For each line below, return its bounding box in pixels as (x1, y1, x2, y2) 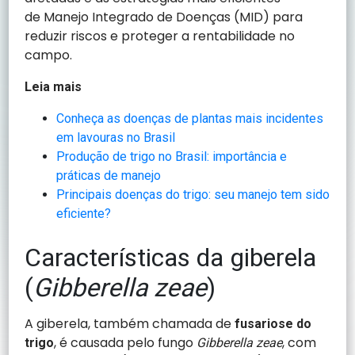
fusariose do (235, 315, 312, 331)
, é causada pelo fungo (54, 333, 197, 352)
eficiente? (56, 205, 112, 221)
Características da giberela (25, 242, 317, 273)
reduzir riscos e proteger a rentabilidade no (25, 26, 296, 45)
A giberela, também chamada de (25, 314, 235, 333)
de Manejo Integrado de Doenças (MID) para (25, 7, 303, 26)
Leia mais (25, 78, 82, 94)
